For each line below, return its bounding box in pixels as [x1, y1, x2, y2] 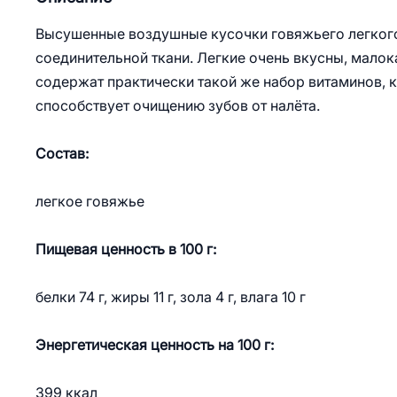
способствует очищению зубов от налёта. [35, 97, 320, 113]
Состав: [35, 145, 89, 161]
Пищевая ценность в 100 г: [35, 241, 216, 257]
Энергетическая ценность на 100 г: [35, 337, 274, 353]
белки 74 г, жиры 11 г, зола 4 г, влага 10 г [35, 289, 306, 305]
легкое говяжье [35, 193, 144, 209]
